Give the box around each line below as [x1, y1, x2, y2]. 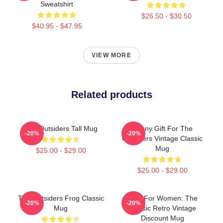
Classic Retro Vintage [128, 204, 196, 212]
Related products [71, 89, 152, 100]
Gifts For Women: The [127, 194, 198, 202]
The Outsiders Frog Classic [17, 194, 104, 202]
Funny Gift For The [132, 124, 193, 132]
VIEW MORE [92, 51, 131, 59]
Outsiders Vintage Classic [122, 134, 203, 142]
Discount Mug [140, 214, 184, 222]
